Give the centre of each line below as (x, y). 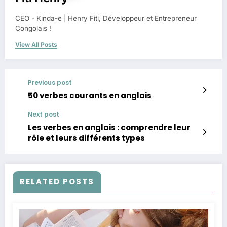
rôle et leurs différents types (86, 138)
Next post (44, 115)
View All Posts (36, 45)
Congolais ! (33, 29)
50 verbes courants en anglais (90, 96)
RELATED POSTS (57, 182)
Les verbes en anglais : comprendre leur (109, 128)
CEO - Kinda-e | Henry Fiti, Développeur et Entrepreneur (106, 18)
